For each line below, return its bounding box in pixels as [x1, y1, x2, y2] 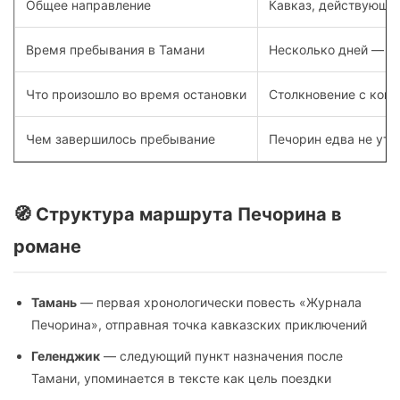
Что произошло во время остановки [26, 87, 246, 103]
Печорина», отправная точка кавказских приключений [31, 317, 367, 333]
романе [13, 236, 81, 258]
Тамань [31, 295, 77, 311]
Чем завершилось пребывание [26, 131, 215, 147]
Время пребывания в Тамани [26, 42, 204, 58]
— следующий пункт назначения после [100, 348, 343, 364]
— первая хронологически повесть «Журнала [77, 295, 362, 311]
